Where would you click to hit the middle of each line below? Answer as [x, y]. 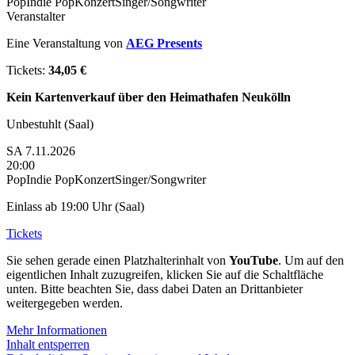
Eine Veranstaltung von [66, 43]
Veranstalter [36, 16]
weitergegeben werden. [65, 303]
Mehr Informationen [57, 330]
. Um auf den [311, 260]
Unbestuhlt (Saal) [50, 124]
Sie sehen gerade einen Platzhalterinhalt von [118, 260]
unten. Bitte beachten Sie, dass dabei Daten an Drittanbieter [155, 288]
